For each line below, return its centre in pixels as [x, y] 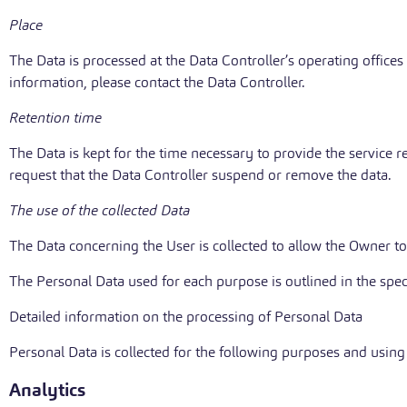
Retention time [55, 118]
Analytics [47, 390]
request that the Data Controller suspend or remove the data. [200, 175]
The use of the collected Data [99, 210]
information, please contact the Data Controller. [157, 82]
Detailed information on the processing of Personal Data [186, 317]
